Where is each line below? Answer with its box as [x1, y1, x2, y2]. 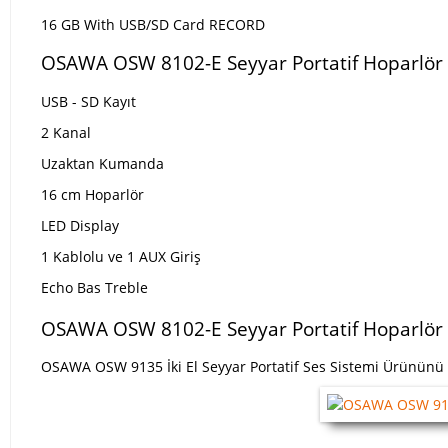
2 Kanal [41, 123, 91, 142]
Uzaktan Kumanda [41, 154, 164, 173]
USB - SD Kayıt [41, 92, 136, 111]
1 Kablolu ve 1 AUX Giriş [41, 247, 201, 266]
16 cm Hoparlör [41, 185, 144, 204]
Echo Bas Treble [41, 278, 148, 297]
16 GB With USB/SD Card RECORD [41, 15, 265, 34]
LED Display [41, 216, 119, 235]
